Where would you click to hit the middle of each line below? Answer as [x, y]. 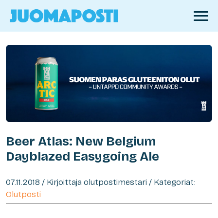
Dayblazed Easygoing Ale [82, 156]
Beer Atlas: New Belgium [81, 141]
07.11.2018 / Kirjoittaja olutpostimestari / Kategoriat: [100, 182]
